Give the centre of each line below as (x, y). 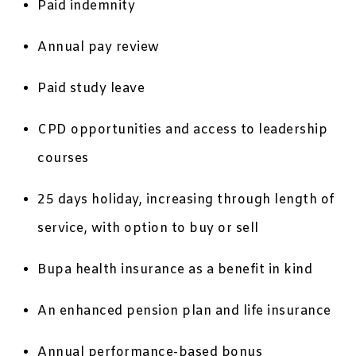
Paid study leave (91, 89)
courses (63, 159)
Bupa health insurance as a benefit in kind (175, 270)
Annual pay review (99, 48)
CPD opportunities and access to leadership (183, 130)
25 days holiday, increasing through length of (186, 200)
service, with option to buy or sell (148, 229)
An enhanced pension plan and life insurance (184, 311)
